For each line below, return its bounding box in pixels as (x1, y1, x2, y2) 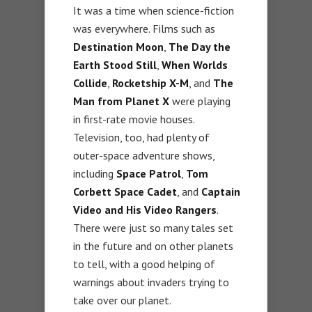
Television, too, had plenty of (73, 130, 210, 144)
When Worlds (162, 57, 228, 72)
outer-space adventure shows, (73, 148, 214, 162)
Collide (73, 75, 107, 90)
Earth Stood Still (73, 57, 157, 72)
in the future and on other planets (73, 238, 233, 253)
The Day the (169, 39, 231, 54)
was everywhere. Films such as (73, 21, 215, 36)
